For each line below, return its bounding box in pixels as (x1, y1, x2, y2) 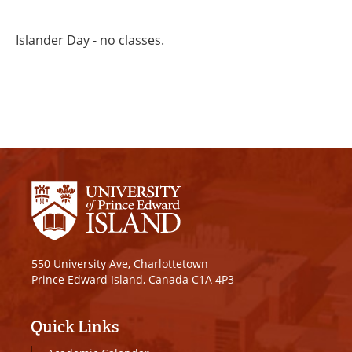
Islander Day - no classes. (16, 31, 164, 49)
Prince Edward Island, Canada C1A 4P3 (31, 271, 234, 287)
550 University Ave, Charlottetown (31, 255, 208, 271)
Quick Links (31, 316, 119, 337)
